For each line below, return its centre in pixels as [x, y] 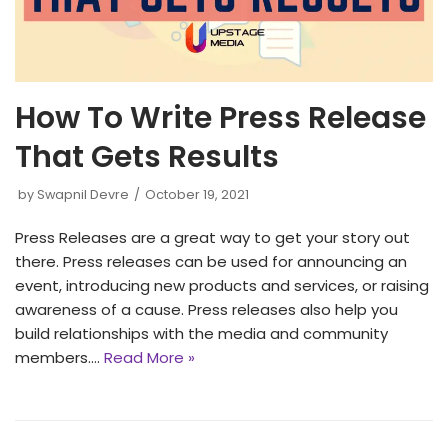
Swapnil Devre [83, 195]
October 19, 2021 [197, 195]
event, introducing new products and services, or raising [222, 286]
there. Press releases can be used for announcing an [211, 262]
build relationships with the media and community [201, 334]
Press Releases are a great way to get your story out [212, 238]
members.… [59, 358]
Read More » [149, 358]
